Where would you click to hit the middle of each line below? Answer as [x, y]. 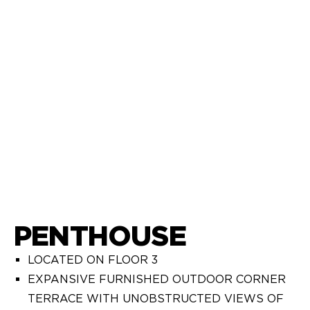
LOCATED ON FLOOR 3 [93, 260]
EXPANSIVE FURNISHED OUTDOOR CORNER [157, 279]
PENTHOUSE [100, 236]
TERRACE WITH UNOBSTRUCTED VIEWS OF [156, 299]
